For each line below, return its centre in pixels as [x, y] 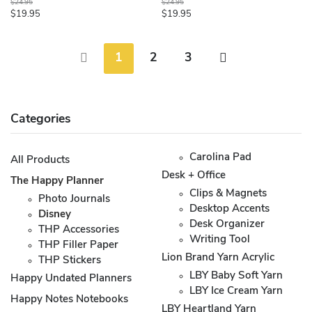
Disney [55, 214]
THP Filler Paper [78, 245]
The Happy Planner [57, 181]
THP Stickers [70, 260]
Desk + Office [194, 175]
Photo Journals [74, 199]
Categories [41, 119]
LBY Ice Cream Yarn [236, 291]
